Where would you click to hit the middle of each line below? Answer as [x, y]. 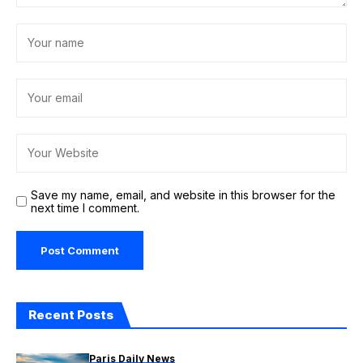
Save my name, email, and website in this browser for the [183, 195]
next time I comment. [85, 208]
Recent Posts [71, 315]
